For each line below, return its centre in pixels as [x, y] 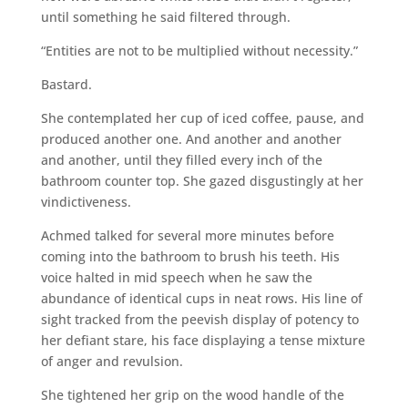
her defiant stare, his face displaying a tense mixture [203, 340]
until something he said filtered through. [165, 16]
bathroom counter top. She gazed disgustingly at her [202, 180]
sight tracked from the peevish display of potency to [199, 319]
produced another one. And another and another [191, 138]
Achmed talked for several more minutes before [187, 235]
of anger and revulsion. [112, 361]
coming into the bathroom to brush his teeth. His [190, 256]
